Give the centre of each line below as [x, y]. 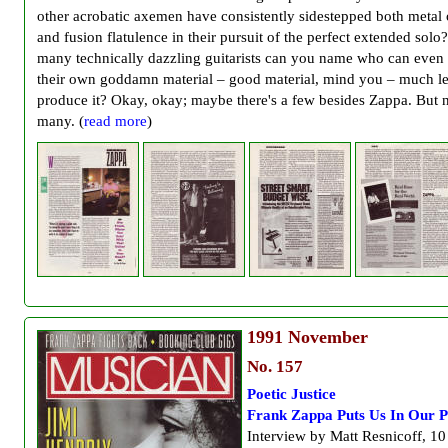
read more [115, 120]
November [325, 337]
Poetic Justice [291, 393]
